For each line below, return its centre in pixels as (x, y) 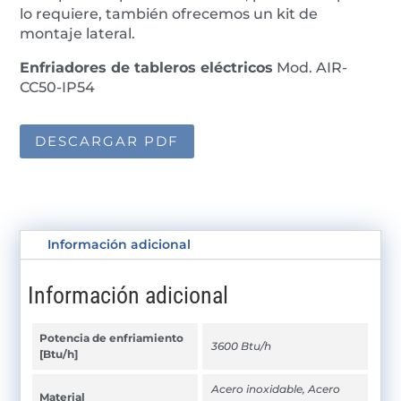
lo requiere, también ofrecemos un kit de (169, 13)
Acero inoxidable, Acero (276, 388)
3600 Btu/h (242, 346)
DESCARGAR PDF (107, 141)
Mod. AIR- (311, 67)
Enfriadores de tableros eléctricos (147, 67)
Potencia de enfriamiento (112, 337)
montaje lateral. (78, 33)
